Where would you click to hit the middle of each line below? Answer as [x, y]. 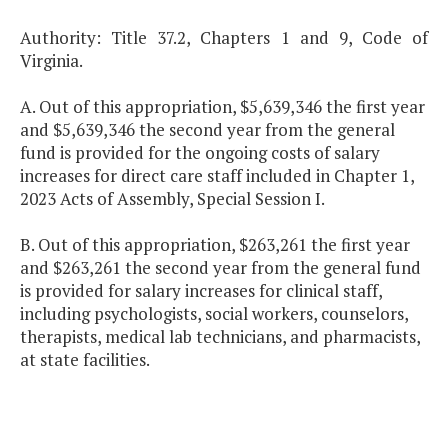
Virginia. [51, 61]
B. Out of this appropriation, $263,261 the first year [215, 245]
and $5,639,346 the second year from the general [207, 130]
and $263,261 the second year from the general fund [220, 268]
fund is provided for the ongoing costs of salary [200, 153]
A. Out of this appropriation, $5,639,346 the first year [222, 107]
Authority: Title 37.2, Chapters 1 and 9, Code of [224, 38]
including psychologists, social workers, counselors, [214, 314]
